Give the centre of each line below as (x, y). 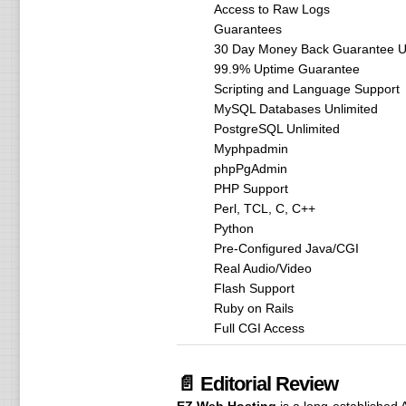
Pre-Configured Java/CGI (286, 248)
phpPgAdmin (250, 169)
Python (233, 228)
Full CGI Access (259, 328)
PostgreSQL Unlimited (276, 129)
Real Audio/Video (262, 268)
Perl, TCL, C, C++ (264, 208)
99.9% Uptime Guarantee (286, 69)
